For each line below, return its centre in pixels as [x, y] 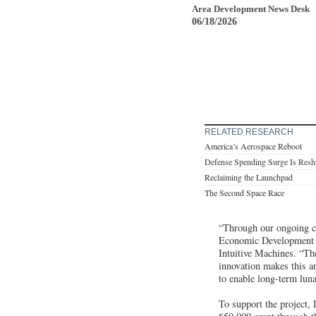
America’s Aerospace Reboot [253, 146]
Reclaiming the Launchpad [249, 177]
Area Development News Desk [251, 8]
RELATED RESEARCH [249, 132]
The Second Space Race [244, 192]
